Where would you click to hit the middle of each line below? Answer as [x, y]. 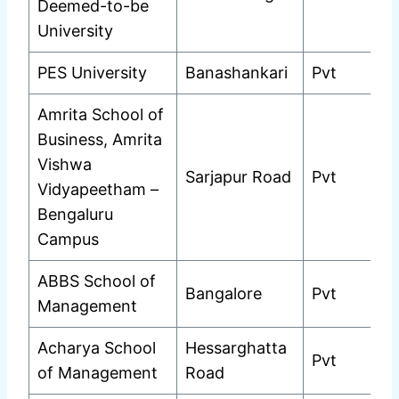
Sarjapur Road [238, 177]
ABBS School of [97, 281]
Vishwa [65, 165]
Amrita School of [101, 115]
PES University [92, 73]
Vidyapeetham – [98, 190]
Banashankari [236, 73]
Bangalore [224, 294]
